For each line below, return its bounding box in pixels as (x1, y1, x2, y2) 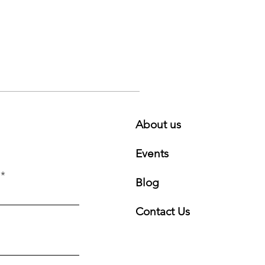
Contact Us (135, 204, 190, 218)
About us (135, 117, 182, 131)
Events (135, 146, 169, 160)
